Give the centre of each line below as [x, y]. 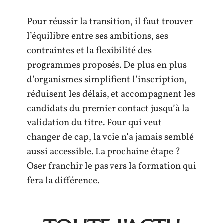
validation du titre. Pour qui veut [94, 123]
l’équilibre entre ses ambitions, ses [98, 36]
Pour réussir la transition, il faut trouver [110, 22]
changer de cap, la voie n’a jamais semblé [110, 137]
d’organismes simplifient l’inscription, [107, 79]
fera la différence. [63, 180]
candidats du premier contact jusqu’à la [108, 108]
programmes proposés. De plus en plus [107, 65]
